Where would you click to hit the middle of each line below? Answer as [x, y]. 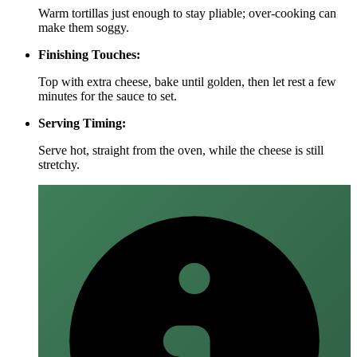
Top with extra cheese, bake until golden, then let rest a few [187, 82]
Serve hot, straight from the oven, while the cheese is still [181, 151]
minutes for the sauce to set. [108, 96]
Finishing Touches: [89, 55]
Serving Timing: [82, 124]
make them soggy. [84, 28]
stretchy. [59, 165]
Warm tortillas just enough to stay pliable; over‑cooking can [187, 14]
